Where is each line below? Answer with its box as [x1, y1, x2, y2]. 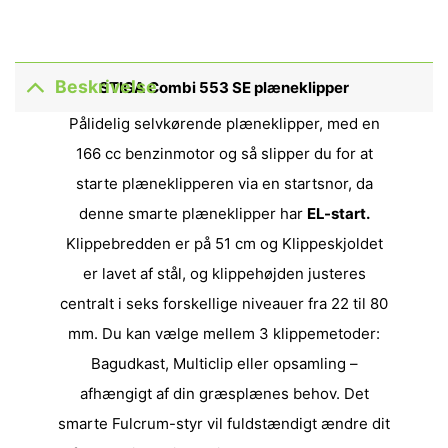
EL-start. [306, 204, 370, 224]
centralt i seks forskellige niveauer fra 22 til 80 [60, 294, 388, 314]
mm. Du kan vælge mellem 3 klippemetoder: [68, 324, 380, 344]
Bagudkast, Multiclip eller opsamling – [90, 354, 358, 374]
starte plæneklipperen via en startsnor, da [75, 174, 373, 194]
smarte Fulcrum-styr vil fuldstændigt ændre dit [58, 414, 390, 434]
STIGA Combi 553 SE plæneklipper [99, 77, 349, 97]
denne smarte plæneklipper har [78, 204, 307, 224]
